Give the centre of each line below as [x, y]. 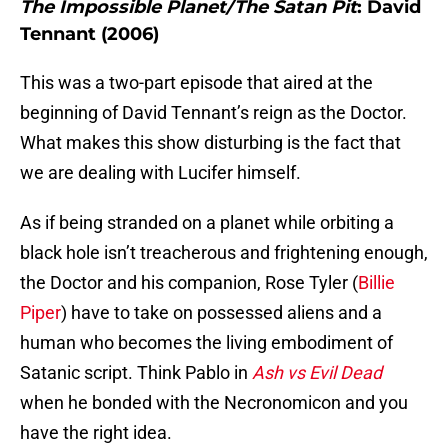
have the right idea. [96, 433]
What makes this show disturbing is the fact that [210, 143]
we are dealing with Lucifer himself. [160, 173]
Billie [376, 283]
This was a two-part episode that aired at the [196, 83]
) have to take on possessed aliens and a [221, 313]
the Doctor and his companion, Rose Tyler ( [189, 283]
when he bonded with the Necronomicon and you [214, 403]
